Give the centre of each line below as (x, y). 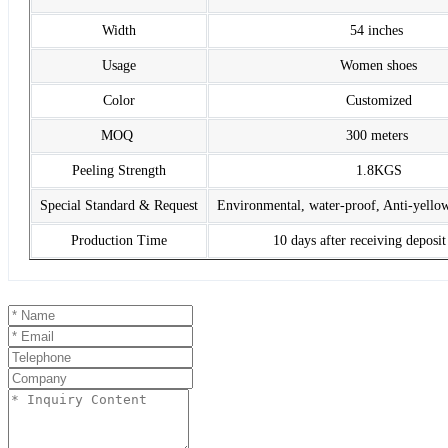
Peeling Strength (119, 171)
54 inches (378, 31)
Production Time (119, 241)
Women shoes (378, 66)
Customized (378, 101)
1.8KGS (378, 171)
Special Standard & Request (119, 206)
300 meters (378, 136)
